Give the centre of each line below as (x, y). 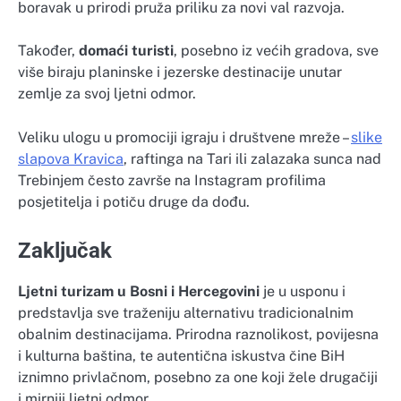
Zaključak (65, 250)
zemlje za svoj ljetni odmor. (107, 94)
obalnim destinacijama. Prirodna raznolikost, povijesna (198, 334)
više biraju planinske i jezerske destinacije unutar (180, 73)
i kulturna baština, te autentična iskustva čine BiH (181, 355)
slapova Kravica (71, 158)
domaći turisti (126, 51)
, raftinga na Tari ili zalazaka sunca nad (252, 158)
